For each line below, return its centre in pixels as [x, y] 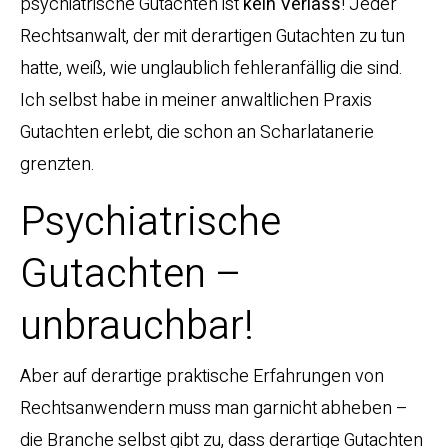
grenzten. [57, 165]
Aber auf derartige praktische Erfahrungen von [202, 377]
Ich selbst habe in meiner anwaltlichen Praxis [196, 101]
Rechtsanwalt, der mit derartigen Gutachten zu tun [212, 37]
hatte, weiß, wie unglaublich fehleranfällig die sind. [211, 69]
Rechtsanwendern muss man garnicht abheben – [214, 409]
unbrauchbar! [137, 327]
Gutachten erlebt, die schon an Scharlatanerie [197, 133]
